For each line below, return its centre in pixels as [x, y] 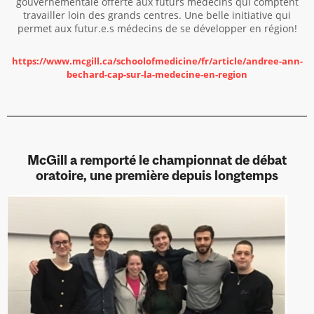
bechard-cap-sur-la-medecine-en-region [157, 74]
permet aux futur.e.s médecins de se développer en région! [157, 28]
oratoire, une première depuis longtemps [157, 175]
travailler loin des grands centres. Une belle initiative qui [157, 15]
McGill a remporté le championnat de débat [157, 160]
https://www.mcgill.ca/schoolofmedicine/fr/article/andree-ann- [157, 61]
